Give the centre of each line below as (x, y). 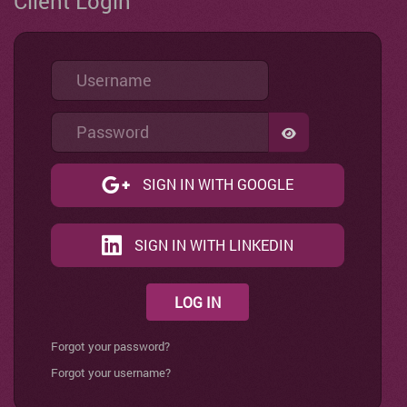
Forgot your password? (110, 347)
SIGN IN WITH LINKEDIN (213, 244)
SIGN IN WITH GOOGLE (218, 184)
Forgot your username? (110, 373)
